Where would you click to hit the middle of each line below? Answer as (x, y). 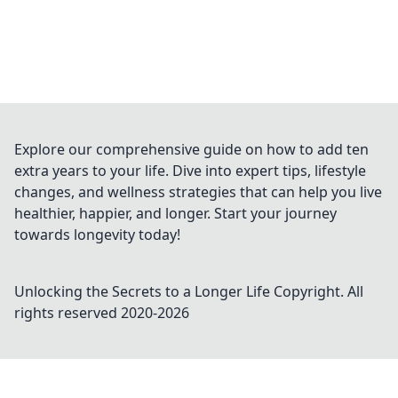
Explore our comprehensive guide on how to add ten (191, 149)
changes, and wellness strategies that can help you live (198, 192)
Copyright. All (317, 291)
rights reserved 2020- (86, 313)
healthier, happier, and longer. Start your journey (175, 213)
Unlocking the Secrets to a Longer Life (142, 291)
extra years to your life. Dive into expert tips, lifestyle (190, 171)
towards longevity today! (97, 235)
